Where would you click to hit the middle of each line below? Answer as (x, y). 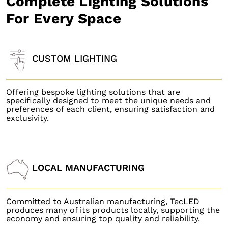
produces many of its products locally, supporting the (113, 210)
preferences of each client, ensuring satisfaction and (110, 109)
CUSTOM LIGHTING (74, 58)
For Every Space (64, 19)
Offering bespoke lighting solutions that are (93, 92)
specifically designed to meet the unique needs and (108, 101)
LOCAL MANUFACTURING (88, 167)
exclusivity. (27, 118)
